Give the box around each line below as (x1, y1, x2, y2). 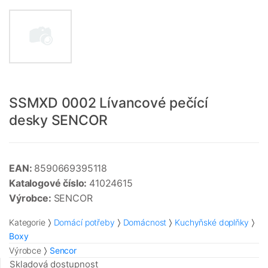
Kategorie (9, 217, 45, 228)
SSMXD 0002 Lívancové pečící (9, 95, 208, 112)
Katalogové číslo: (9, 177, 90, 190)
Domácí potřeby (53, 217, 115, 228)
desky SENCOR (9, 112, 108, 129)
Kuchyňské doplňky (175, 217, 249, 228)
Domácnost (123, 217, 167, 228)
